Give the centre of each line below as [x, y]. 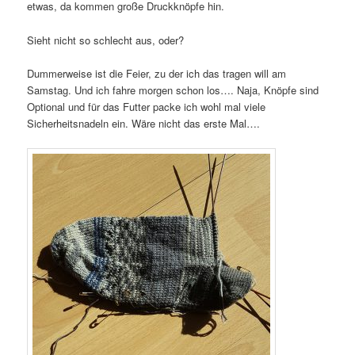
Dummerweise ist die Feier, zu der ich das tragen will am [157, 73]
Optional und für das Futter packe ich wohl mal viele [147, 106]
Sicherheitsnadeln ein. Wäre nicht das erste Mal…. [144, 123]
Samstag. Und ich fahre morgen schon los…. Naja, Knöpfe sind [173, 90]
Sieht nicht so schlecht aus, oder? [106, 40]
